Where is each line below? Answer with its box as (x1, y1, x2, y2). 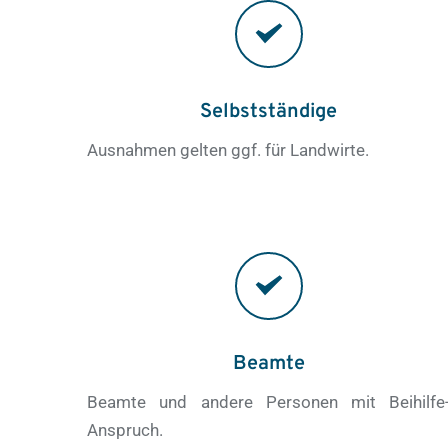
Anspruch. (87, 419, 164, 440)
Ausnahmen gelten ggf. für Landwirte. (87, 139, 370, 160)
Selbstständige (200, 98, 338, 125)
